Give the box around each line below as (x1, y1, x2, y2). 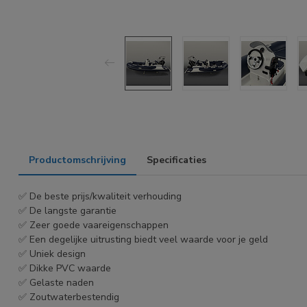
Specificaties (147, 153, 206, 167)
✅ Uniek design (19, 247, 86, 260)
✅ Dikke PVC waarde (19, 261, 111, 275)
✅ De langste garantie (19, 204, 116, 217)
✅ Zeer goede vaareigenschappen (19, 218, 169, 232)
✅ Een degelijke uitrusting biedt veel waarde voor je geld (19, 232, 268, 246)
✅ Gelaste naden (19, 275, 97, 289)
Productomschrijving (29, 153, 126, 167)
